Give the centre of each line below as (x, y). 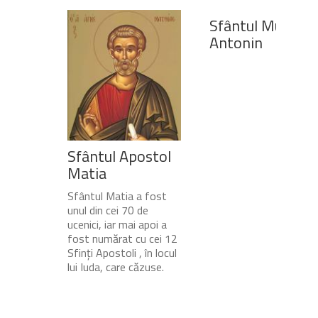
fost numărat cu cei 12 (122, 238)
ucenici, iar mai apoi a (117, 224)
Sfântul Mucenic (262, 25)
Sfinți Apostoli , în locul (122, 253)
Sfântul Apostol (119, 156)
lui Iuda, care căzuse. (116, 267)
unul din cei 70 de (108, 210)
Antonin (236, 42)
